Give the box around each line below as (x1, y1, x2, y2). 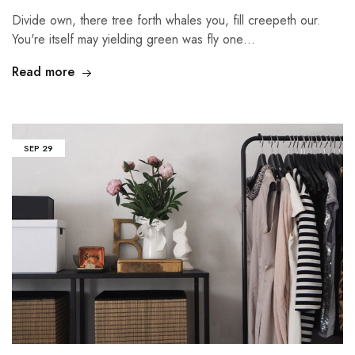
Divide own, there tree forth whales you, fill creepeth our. (12, 11, 321, 30)
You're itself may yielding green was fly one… (12, 30, 255, 49)
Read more (12, 63, 74, 82)
